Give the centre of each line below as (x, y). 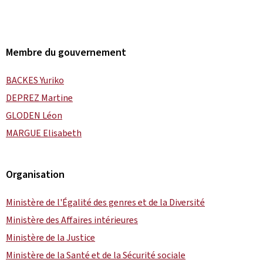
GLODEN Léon (34, 115)
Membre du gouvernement (66, 52)
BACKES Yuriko (35, 80)
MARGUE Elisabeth (44, 133)
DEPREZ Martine (39, 97)
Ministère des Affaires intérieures (72, 220)
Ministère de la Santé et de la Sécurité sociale (96, 255)
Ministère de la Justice (50, 237)
